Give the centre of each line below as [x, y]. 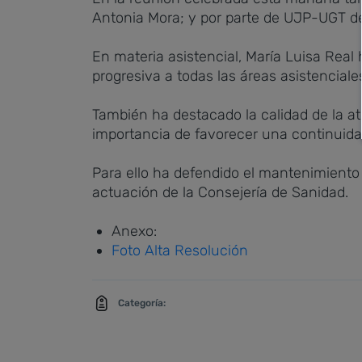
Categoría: [142, 303]
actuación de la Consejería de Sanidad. [220, 192]
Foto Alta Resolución [180, 250]
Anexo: [134, 231]
